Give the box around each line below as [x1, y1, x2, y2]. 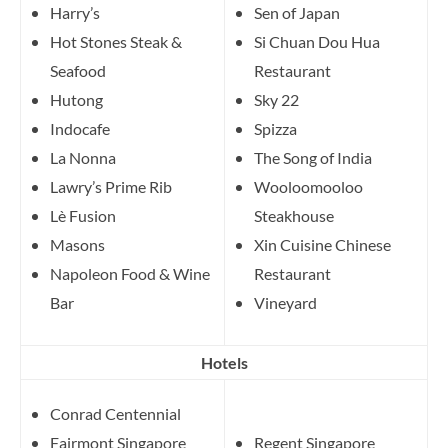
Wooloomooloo [254, 176, 363, 196]
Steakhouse [254, 205, 334, 225]
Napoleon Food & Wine [50, 263, 210, 283]
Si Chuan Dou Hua [254, 31, 380, 51]
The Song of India [254, 147, 372, 167]
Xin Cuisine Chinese [254, 234, 391, 254]
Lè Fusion [50, 205, 116, 225]
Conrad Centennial [50, 403, 181, 423]
